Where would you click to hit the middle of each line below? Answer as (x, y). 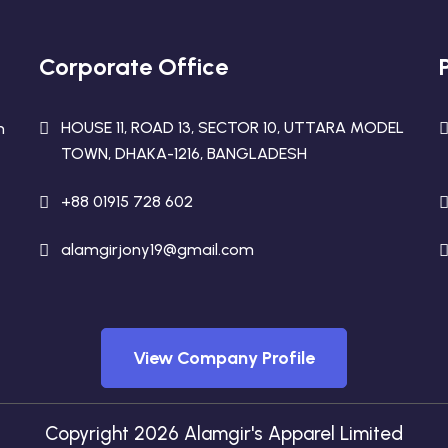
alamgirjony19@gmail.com (157, 249)
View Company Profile (224, 357)
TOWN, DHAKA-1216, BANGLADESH (183, 153)
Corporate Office (133, 66)
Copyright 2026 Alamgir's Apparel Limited (224, 433)
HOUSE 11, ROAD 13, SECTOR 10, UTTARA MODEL (232, 127)
